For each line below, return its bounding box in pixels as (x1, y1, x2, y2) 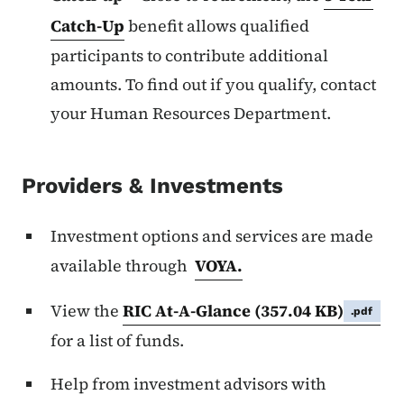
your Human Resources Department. (50, 102, 331, 124)
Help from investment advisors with (50, 372, 326, 395)
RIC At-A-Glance (123, 299, 254, 322)
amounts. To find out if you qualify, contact (50, 73, 376, 96)
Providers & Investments (22, 173, 283, 198)
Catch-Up (50, 14, 124, 37)
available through (50, 254, 195, 277)
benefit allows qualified (124, 14, 309, 37)
